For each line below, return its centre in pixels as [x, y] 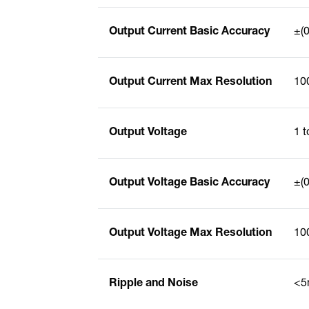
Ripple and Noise [153, 284]
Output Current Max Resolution [190, 82]
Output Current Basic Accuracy [189, 32]
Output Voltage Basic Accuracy [189, 183]
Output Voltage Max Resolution [190, 233]
